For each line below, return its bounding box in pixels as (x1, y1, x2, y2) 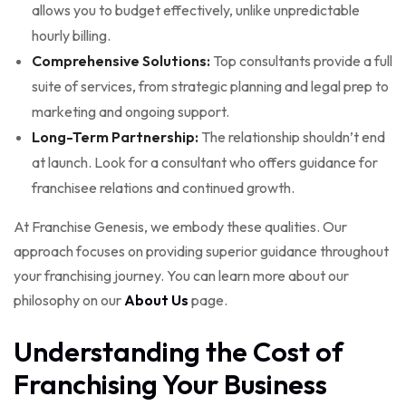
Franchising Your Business (14, 366, 327, 401)
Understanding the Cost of (14, 333, 343, 369)
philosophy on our (14, 290, 124, 309)
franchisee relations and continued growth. (32, 178, 295, 197)
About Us (124, 290, 188, 309)
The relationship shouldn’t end (198, 127, 385, 146)
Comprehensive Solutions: (32, 51, 210, 70)
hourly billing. (32, 25, 111, 44)
